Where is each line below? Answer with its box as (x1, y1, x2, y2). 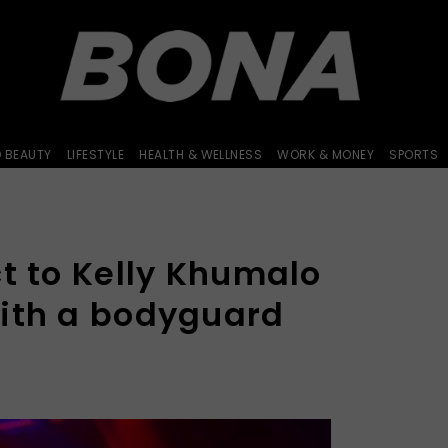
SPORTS (389, 145, 439, 163)
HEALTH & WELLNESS (139, 145, 263, 163)
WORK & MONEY (277, 145, 375, 163)
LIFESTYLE (66, 145, 125, 163)
